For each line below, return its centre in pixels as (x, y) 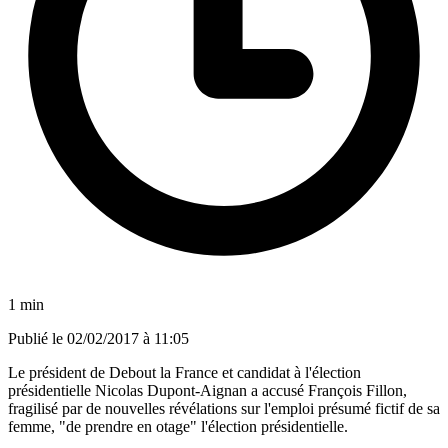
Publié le (37, 338)
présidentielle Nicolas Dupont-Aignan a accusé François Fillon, (207, 390)
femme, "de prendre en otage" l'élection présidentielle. (178, 426)
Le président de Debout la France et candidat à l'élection (184, 372)
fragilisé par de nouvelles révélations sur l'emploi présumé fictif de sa (224, 408)
